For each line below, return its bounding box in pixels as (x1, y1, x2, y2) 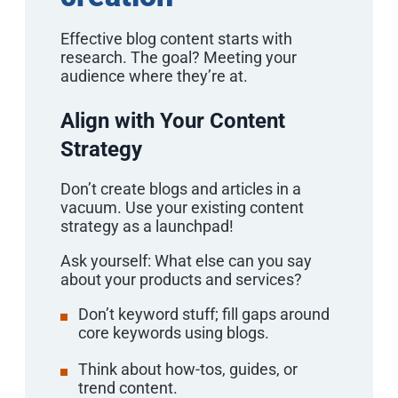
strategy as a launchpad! (60, 216, 234, 235)
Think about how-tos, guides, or (78, 359, 298, 378)
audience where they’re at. (60, 66, 248, 85)
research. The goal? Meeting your (60, 47, 297, 67)
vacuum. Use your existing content (60, 197, 304, 217)
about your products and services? (60, 269, 302, 289)
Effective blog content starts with (60, 28, 292, 48)
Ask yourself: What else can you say (60, 251, 312, 270)
